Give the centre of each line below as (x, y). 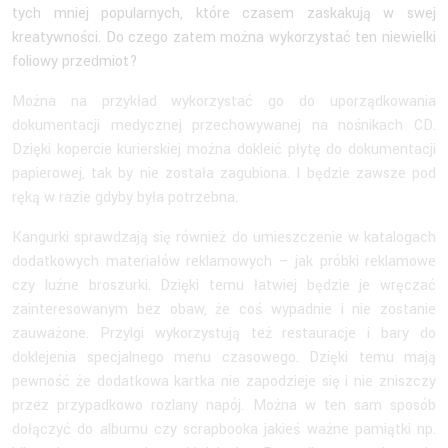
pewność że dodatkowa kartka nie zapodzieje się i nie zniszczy (224, 381)
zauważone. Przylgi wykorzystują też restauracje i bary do (224, 333)
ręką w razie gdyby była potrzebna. (127, 197)
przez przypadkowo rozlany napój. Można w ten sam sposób (224, 405)
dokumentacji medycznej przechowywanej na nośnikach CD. (224, 125)
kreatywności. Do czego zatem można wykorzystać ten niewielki (224, 37)
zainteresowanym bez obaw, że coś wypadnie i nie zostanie (224, 309)
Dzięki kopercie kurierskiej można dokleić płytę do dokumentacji (224, 149)
